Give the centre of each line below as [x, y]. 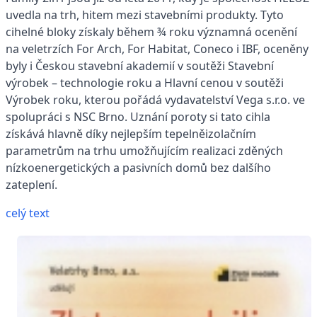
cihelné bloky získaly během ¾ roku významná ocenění [151, 32]
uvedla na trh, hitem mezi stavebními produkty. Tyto [145, 15]
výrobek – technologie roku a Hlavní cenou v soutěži [145, 83]
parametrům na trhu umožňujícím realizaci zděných [144, 151]
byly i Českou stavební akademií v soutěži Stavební [140, 66]
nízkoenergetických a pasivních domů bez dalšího [138, 168]
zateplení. [31, 185]
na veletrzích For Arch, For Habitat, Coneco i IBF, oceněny [157, 49]
